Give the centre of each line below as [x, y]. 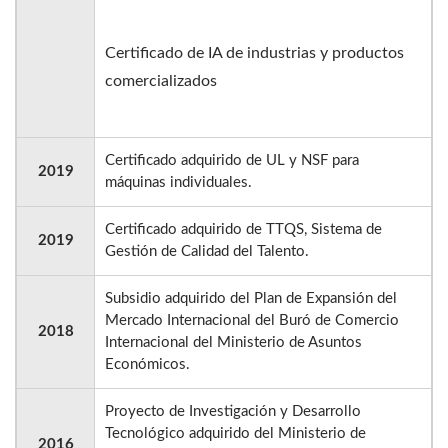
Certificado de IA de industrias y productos [254, 53]
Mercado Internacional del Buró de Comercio [252, 321]
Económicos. [147, 365]
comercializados [161, 81]
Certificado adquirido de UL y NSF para [232, 161]
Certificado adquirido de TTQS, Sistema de [243, 230]
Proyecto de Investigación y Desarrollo [233, 412]
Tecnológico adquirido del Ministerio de [235, 434]
